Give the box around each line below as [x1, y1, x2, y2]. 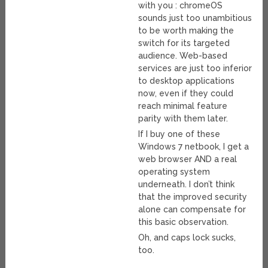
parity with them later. [138, 114, 229, 124]
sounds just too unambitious [138, 13, 252, 23]
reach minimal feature [138, 101, 228, 111]
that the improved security [138, 192, 248, 202]
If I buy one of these [138, 129, 221, 139]
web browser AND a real [138, 154, 237, 165]
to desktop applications [138, 76, 235, 86]
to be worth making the [138, 26, 234, 36]
